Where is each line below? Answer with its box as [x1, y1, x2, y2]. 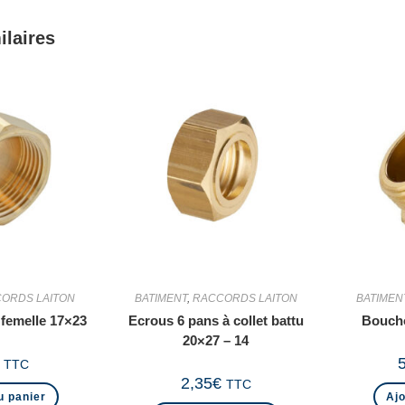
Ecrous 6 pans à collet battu [127, 313, 304, 329]
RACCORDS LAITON [192, 292, 297, 306]
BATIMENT [134, 292, 187, 306]
